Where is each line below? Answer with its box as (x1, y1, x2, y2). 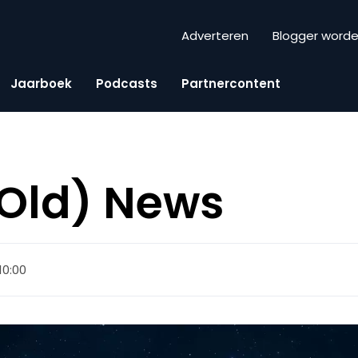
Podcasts (96, 74, 157, 92)
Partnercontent (181, 74, 280, 92)
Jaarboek (10, 74, 72, 92)
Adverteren (181, 27, 249, 45)
